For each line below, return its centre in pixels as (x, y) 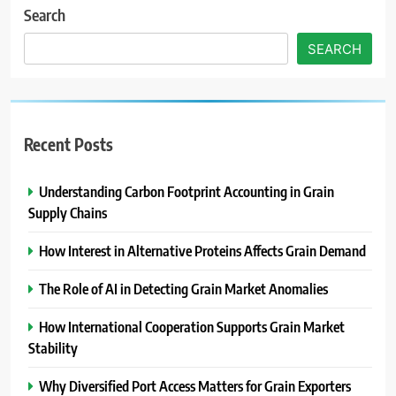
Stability (53, 348)
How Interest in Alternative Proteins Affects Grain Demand (202, 251)
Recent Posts (69, 144)
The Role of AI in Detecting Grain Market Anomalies (183, 289)
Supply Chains (68, 213)
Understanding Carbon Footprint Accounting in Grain (187, 192)
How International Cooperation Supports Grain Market (192, 327)
